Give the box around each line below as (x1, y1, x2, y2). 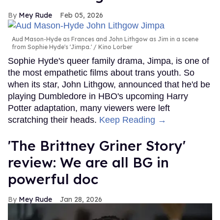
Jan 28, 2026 (60, 194, 102, 204)
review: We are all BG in (8, 153, 169, 171)
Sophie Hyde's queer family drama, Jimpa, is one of (8, 55, 209, 66)
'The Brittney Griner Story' (8, 137, 186, 154)
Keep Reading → (99, 114, 166, 125)
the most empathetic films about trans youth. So (8, 67, 194, 78)
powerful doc (8, 170, 98, 188)
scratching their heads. (8, 114, 99, 125)
